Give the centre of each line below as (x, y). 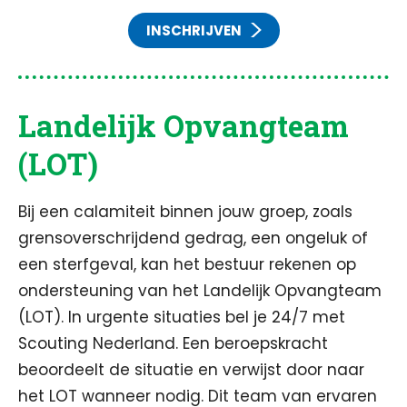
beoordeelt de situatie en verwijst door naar (191, 370)
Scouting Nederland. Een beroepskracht (173, 343)
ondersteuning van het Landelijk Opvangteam (200, 291)
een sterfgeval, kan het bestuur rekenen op (187, 264)
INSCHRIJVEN (194, 30)
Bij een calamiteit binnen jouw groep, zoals (185, 212)
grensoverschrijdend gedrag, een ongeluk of (193, 238)
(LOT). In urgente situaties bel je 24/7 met (182, 317)
